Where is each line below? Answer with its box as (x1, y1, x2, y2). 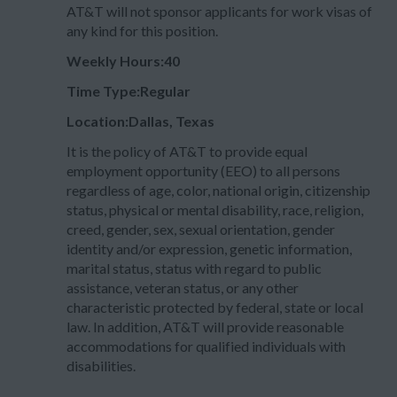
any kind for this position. (66, 22, 218, 39)
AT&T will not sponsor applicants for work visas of (66, 3, 372, 19)
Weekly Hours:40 (66, 52, 180, 69)
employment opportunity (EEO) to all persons (66, 162, 340, 179)
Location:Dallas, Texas (66, 113, 214, 129)
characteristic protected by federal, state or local (66, 299, 363, 315)
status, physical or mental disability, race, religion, (66, 201, 363, 218)
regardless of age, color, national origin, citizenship (66, 182, 370, 198)
